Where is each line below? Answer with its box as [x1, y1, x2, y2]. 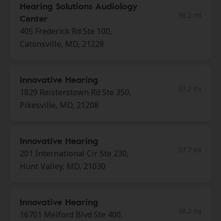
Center [20, 12, 48, 25]
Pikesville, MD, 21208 [20, 100, 99, 110]
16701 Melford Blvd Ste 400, [20, 209, 123, 220]
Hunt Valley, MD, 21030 [20, 161, 106, 172]
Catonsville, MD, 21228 [20, 38, 104, 49]
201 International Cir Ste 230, [20, 148, 129, 159]
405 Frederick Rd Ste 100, [20, 26, 112, 37]
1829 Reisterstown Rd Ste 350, [20, 87, 131, 98]
